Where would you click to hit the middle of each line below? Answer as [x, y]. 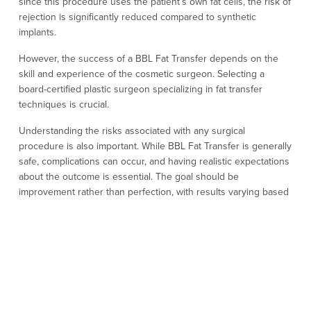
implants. [37, 32]
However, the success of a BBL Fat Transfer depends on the [148, 58]
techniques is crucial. [64, 104]
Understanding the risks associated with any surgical [132, 130]
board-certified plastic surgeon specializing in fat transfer [140, 89]
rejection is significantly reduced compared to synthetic [137, 16]
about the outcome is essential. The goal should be [128, 176]
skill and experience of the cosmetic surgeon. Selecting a [141, 73]
